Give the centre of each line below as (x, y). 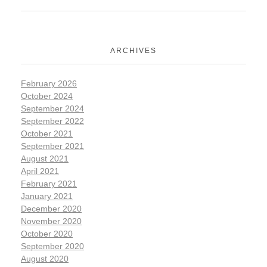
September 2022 (52, 121)
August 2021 (45, 159)
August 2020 (45, 259)
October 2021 (47, 134)
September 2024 (52, 109)
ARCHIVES (133, 50)
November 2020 (51, 221)
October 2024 (47, 96)
